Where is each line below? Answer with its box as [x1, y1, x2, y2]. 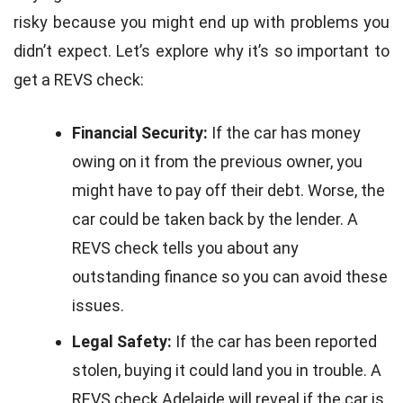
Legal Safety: [72, 332, 172, 352]
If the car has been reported [172, 332, 377, 352]
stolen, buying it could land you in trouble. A [72, 361, 381, 381]
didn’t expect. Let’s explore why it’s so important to [13, 41, 390, 61]
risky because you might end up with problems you [13, 13, 390, 32]
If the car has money [208, 123, 361, 143]
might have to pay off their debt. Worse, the [72, 181, 385, 201]
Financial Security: [72, 123, 208, 143]
